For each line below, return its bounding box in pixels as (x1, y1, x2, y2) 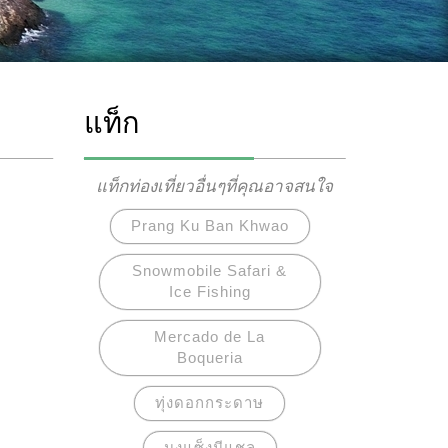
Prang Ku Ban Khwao (130, 217, 289, 234)
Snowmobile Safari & (132, 262, 288, 279)
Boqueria (176, 349, 243, 366)
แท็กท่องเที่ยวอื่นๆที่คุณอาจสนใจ (96, 177, 334, 196)
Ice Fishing (168, 283, 251, 300)
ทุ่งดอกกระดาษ (155, 394, 265, 411)
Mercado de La (154, 328, 266, 345)
